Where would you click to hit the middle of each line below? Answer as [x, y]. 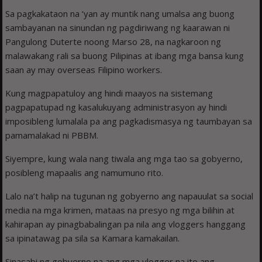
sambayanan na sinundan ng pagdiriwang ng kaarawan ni [118, 27]
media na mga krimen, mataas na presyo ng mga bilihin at [120, 210]
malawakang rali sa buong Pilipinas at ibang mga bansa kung [125, 55]
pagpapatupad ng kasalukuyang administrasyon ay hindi [116, 107]
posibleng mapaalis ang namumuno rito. [85, 172]
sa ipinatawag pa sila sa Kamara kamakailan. [93, 238]
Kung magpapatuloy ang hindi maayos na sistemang [109, 93]
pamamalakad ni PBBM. [52, 135]
